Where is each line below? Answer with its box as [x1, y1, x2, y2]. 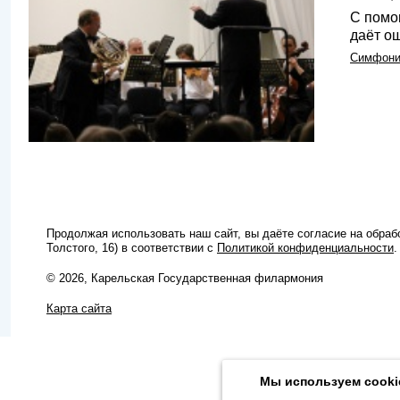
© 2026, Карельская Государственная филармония [46, 271, 323, 285]
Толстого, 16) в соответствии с [46, 240, 217, 254]
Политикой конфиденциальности [217, 240, 394, 254]
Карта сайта [46, 301, 112, 315]
